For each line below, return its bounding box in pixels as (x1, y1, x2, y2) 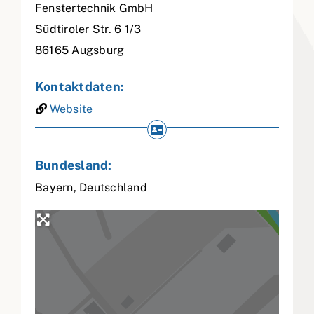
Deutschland (79, 181, 147, 195)
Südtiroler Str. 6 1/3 (35, 22, 142, 36)
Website (49, 102, 93, 116)
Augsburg (71, 43, 125, 57)
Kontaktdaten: (35, 79, 125, 95)
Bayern (35, 181, 74, 195)
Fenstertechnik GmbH (35, 1, 153, 15)
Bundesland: (35, 158, 112, 173)
